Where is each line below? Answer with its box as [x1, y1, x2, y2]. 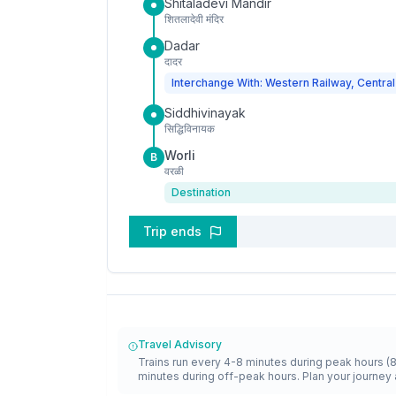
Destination [171, 186, 231, 199]
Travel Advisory [137, 338, 222, 351]
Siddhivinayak [164, 105, 246, 120]
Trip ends [143, 224, 205, 239]
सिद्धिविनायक [164, 122, 215, 135]
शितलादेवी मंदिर [164, 12, 224, 26]
